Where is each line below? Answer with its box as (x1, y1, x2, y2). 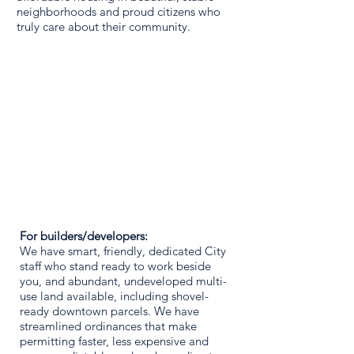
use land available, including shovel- (20, 288, 209, 303)
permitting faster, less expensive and (20, 333, 209, 348)
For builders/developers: (20, 228, 148, 243)
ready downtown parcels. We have (20, 303, 199, 318)
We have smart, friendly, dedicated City (20, 243, 226, 258)
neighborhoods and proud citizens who (17, 4, 220, 19)
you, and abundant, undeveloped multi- (20, 273, 227, 288)
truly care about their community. (17, 19, 194, 34)
